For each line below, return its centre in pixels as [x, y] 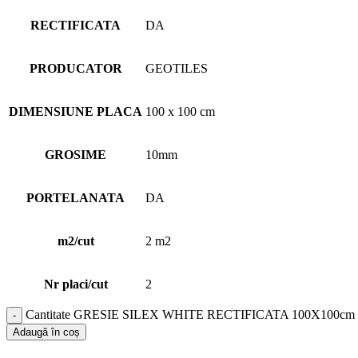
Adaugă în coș [46, 332]
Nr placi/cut [76, 284]
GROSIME [76, 154]
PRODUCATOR [76, 68]
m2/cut [76, 241]
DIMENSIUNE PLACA [76, 111]
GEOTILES [177, 68]
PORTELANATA [76, 197]
